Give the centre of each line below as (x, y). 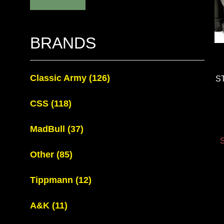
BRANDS (63, 43)
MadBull (49, 129)
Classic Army (59, 78)
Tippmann (53, 180)
